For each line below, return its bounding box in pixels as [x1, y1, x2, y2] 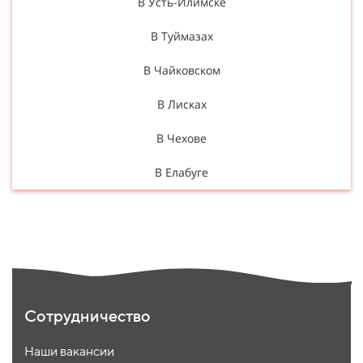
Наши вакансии [24, 343, 114, 359]
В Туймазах [150, 28, 213, 44]
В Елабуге [155, 164, 208, 180]
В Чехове [156, 130, 207, 146]
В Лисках [156, 96, 207, 112]
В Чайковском [143, 62, 220, 78]
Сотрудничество [24, 305, 151, 325]
